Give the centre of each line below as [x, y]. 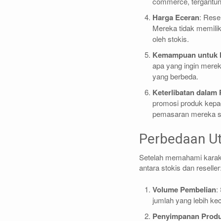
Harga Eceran [176, 17]
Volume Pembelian [184, 189]
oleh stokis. [171, 39]
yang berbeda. [175, 76]
